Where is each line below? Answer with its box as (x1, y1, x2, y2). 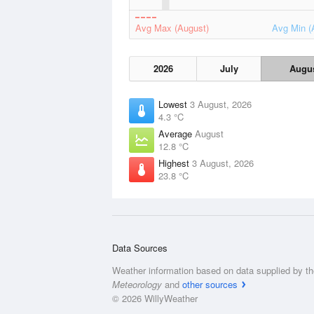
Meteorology (112, 278, 162, 291)
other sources (182, 278, 238, 291)
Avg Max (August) (135, 21, 209, 34)
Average (158, 127, 195, 140)
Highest (158, 156, 192, 170)
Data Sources (112, 241, 168, 254)
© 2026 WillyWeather (112, 292, 198, 305)
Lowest (158, 97, 190, 111)
